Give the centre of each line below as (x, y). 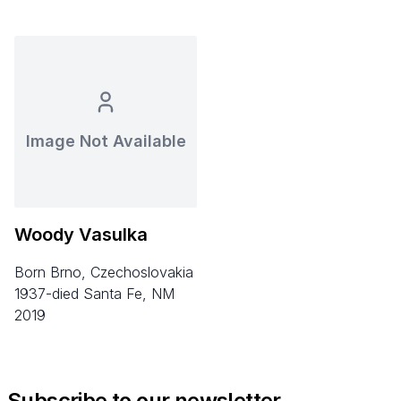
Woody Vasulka (81, 234)
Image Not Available (106, 141)
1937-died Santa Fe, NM (94, 293)
